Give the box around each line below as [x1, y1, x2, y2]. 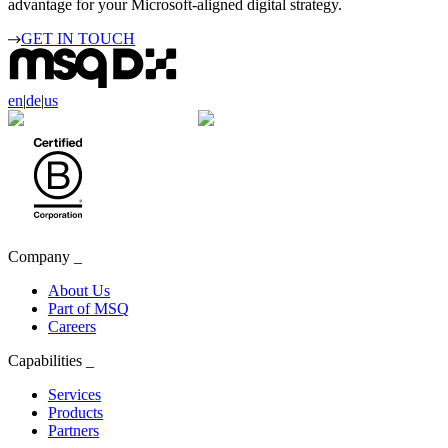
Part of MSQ [48, 299, 129, 317]
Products [48, 403, 103, 421]
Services [48, 385, 101, 403]
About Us [48, 281, 110, 299]
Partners [48, 421, 99, 439]
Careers [48, 317, 96, 335]
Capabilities [8, 351, 82, 369]
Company [8, 247, 70, 265]
